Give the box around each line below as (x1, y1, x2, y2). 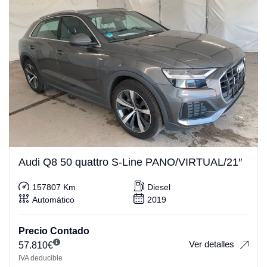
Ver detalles (189, 238, 234, 249)
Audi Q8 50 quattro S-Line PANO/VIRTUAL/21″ (18, 156, 242, 169)
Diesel (147, 182, 170, 192)
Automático (32, 194, 74, 204)
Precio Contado (18, 226, 89, 237)
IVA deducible (18, 254, 63, 263)
